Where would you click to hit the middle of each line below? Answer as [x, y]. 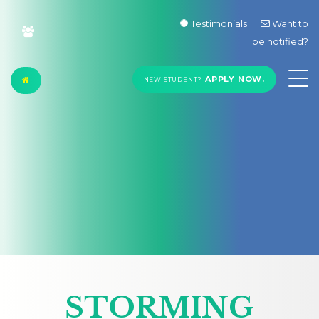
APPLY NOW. [234, 79]
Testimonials [220, 24]
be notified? [280, 42]
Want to [289, 24]
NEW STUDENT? [173, 79]
